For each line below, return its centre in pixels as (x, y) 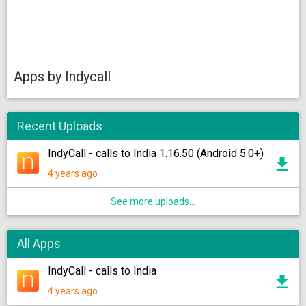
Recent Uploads (60, 126)
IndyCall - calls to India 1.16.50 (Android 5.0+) (156, 153)
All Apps (39, 244)
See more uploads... (153, 201)
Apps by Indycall (62, 76)
